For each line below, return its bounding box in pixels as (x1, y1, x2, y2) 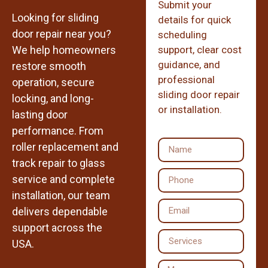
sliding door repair (158, 88, 240, 100)
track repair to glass (12, 156, 105, 169)
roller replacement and (12, 140, 118, 153)
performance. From (12, 124, 103, 137)
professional (158, 73, 215, 86)
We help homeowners (12, 43, 116, 56)
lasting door (12, 108, 68, 121)
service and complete (12, 172, 115, 185)
